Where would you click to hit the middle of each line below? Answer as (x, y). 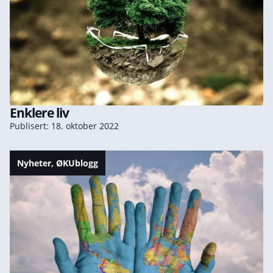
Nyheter (34, 163)
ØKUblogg (77, 163)
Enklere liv (39, 113)
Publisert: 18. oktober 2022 (64, 126)
